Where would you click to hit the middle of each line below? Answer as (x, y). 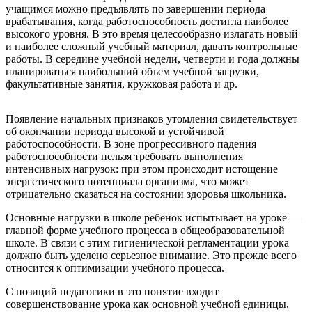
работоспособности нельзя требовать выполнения (124, 156)
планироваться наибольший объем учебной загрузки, (132, 71)
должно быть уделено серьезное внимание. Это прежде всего (151, 255)
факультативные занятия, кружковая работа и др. (122, 84)
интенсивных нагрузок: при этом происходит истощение (142, 169)
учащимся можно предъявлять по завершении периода (135, 8)
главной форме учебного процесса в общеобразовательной (145, 230)
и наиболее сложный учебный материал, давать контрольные (151, 46)
